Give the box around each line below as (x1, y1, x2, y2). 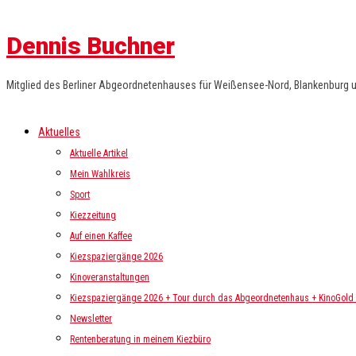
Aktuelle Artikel (70, 148, 128, 159)
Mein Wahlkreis (70, 168, 130, 180)
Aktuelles (38, 126, 80, 138)
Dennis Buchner (6, 32, 175, 60)
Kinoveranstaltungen (70, 272, 149, 283)
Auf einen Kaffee (70, 230, 132, 242)
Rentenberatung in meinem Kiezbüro (70, 334, 211, 345)
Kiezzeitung (70, 210, 116, 221)
